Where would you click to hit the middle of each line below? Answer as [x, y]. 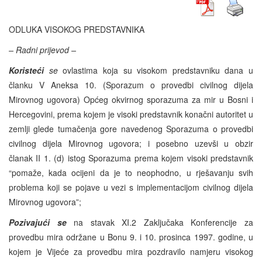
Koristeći [26, 70]
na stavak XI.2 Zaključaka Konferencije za [160, 222]
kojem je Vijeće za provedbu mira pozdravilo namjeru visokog [131, 251]
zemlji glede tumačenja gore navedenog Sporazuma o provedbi [131, 128]
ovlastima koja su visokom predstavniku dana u [155, 70]
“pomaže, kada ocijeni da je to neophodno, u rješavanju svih [131, 172]
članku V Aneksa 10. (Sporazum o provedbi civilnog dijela [131, 85]
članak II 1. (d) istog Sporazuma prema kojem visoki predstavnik [131, 158]
